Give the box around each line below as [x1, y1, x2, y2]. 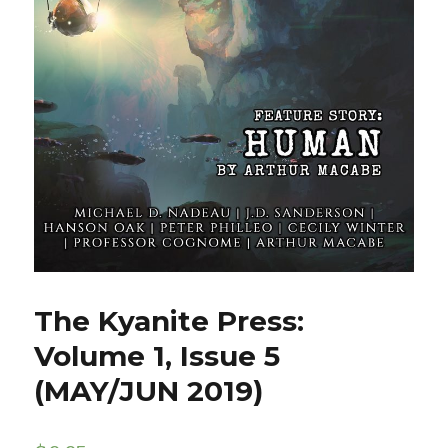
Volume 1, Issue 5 [34, 339, 281, 374]
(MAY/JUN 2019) [34, 374, 264, 409]
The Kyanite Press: [34, 304, 305, 339]
